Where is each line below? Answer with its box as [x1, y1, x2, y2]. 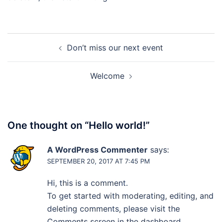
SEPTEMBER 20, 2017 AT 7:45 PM [47, 157, 150, 165]
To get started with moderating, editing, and [47, 191, 214, 201]
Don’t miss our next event [67, 43, 163, 53]
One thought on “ [7, 119, 89, 131]
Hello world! [89, 119, 146, 131]
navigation [7, 46, 68, 60]
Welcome [90, 71, 124, 81]
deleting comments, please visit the [47, 204, 180, 214]
